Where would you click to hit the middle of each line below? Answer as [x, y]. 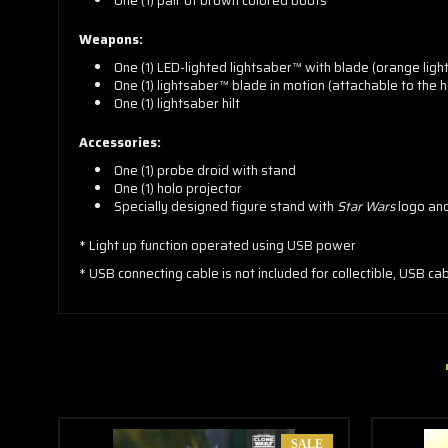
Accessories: [120, 142]
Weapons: [111, 39]
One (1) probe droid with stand [205, 170]
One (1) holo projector [178, 188]
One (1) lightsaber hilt [177, 103]
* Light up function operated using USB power [217, 245]
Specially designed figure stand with [226, 206]
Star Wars [366, 206]
